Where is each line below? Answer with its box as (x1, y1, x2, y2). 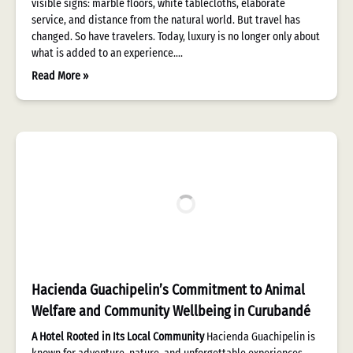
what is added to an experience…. (32, 46, 183, 60)
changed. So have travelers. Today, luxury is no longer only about (32, 30, 320, 43)
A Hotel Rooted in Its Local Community (32, 330, 204, 344)
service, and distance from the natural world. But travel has (32, 13, 300, 27)
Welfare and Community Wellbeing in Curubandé (32, 303, 310, 320)
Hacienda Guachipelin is (204, 330, 315, 344)
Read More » (32, 69, 88, 83)
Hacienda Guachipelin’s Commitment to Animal (32, 281, 305, 299)
